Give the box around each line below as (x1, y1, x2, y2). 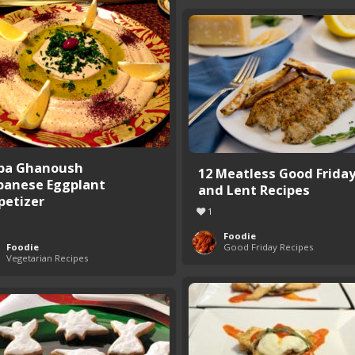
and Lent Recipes (198, 181, 310, 199)
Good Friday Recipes (223, 241, 313, 253)
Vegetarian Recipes (6, 252, 88, 264)
